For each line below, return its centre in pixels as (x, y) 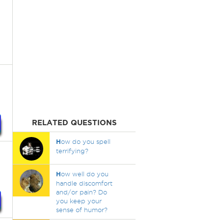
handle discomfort (84, 183)
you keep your (79, 201)
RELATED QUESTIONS (74, 123)
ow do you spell (85, 141)
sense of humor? (82, 210)
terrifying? (72, 151)
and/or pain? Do (81, 192)
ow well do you (84, 174)
